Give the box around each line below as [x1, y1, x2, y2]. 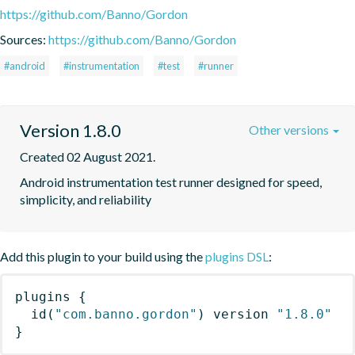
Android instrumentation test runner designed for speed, [20, 174, 322, 189]
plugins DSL [205, 248, 269, 264]
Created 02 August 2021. [20, 148, 155, 164]
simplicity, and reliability [20, 191, 151, 207]
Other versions [249, 121, 331, 137]
